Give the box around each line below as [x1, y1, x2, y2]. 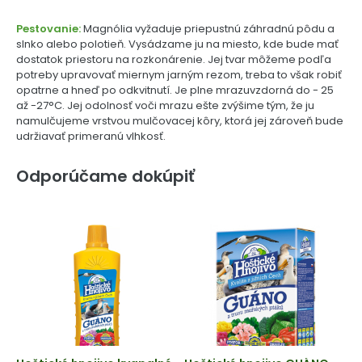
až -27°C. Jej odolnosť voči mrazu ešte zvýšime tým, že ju [16, 97, 314, 113]
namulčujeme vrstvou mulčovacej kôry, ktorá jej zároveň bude [16, 112, 343, 128]
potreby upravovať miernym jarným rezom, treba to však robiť [16, 66, 342, 82]
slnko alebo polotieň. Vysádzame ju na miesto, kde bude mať [16, 36, 339, 52]
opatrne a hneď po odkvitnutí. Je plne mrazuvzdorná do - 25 [16, 82, 334, 98]
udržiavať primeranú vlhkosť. [16, 128, 166, 144]
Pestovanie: [16, 20, 81, 36]
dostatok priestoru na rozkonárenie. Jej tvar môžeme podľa [16, 51, 331, 67]
